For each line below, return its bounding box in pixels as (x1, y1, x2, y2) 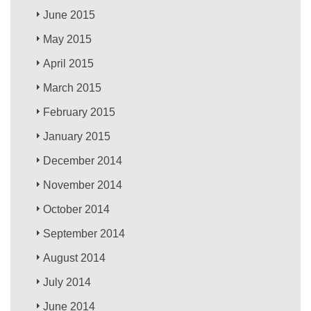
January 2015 (43, 130, 111, 142)
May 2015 (43, 33, 92, 45)
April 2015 (43, 57, 94, 69)
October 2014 (43, 203, 110, 215)
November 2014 (43, 178, 123, 191)
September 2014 (43, 227, 126, 239)
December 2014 (43, 154, 123, 167)
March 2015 (43, 81, 102, 94)
